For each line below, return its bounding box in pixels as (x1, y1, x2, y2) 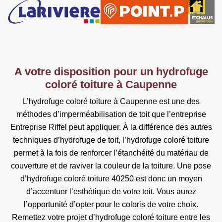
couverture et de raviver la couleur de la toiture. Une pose (11, 161, 211, 170)
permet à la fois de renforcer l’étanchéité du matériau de (13, 148, 209, 157)
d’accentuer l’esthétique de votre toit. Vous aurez (26, 187, 196, 196)
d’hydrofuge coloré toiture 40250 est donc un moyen (20, 174, 202, 183)
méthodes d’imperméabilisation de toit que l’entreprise (16, 110, 206, 118)
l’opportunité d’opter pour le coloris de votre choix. (24, 200, 198, 209)
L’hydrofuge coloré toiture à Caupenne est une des (22, 97, 200, 106)
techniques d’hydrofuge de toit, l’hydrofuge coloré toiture (13, 135, 209, 144)
